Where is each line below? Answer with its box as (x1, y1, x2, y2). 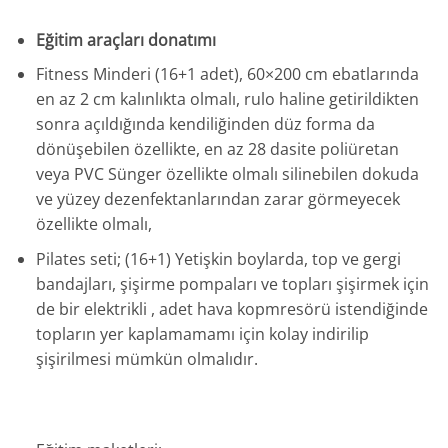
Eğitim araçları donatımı (35, 28, 216, 51)
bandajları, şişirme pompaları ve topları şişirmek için (35, 272, 429, 295)
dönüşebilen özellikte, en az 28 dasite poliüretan (35, 138, 399, 161)
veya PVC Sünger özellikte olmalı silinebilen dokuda (35, 163, 419, 186)
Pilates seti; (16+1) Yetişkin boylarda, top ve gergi (35, 247, 401, 270)
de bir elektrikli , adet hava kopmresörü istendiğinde (35, 297, 428, 320)
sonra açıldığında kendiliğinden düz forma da (35, 113, 375, 136)
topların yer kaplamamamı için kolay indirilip (35, 322, 369, 345)
